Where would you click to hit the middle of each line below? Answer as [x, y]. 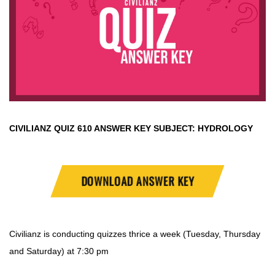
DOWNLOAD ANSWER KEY [137, 181]
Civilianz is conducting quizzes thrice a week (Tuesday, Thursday [135, 234]
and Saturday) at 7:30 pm [59, 251]
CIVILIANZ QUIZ [42, 129]
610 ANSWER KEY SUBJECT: [136, 129]
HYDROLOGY [225, 129]
